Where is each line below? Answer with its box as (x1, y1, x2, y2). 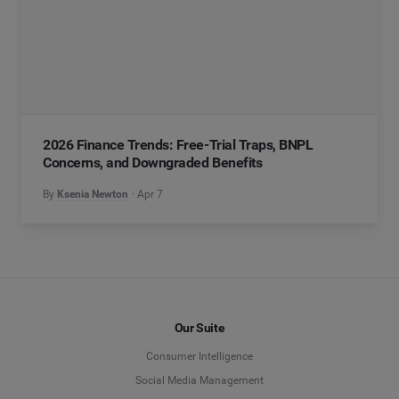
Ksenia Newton (57, 187, 128, 200)
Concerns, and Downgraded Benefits (43, 153, 263, 171)
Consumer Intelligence (146, 350, 253, 363)
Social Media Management (135, 374, 264, 387)
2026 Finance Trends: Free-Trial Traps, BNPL (43, 135, 313, 153)
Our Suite (174, 321, 225, 336)
